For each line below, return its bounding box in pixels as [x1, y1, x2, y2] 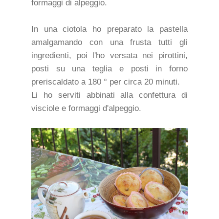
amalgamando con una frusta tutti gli [31, 37, 188, 47]
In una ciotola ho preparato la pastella [31, 24, 188, 34]
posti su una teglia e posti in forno [31, 64, 188, 73]
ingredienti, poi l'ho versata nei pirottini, [31, 50, 188, 60]
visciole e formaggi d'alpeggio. [31, 103, 141, 113]
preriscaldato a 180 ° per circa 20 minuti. [31, 77, 180, 87]
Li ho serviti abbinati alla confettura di [31, 90, 188, 100]
